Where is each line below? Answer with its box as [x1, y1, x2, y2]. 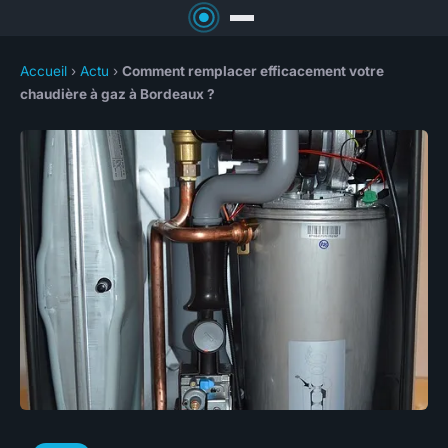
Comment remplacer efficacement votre [122, 63, 384, 80]
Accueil [20, 63, 67, 80]
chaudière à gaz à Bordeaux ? [20, 86, 215, 103]
